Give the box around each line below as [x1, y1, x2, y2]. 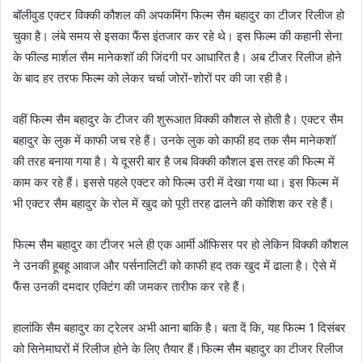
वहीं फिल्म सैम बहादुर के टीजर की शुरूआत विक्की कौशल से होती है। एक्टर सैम [13, 111, 343, 127]
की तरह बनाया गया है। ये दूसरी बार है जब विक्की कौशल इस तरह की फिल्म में [13, 153, 335, 169]
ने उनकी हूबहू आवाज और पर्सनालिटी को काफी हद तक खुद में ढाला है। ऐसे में [13, 257, 336, 273]
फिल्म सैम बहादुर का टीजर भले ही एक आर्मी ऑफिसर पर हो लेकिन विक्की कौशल [13, 236, 348, 252]
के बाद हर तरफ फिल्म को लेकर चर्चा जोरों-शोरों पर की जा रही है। [13, 69, 289, 86]
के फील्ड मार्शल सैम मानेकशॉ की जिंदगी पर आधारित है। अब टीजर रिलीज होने [13, 48, 342, 65]
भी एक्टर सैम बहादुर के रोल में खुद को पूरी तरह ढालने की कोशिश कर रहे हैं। [13, 195, 335, 211]
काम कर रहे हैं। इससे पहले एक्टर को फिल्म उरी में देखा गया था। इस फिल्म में [13, 174, 339, 190]
